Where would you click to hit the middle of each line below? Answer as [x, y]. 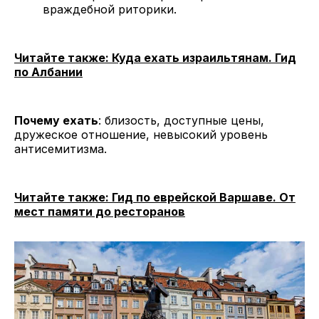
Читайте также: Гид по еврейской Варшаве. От [155, 198]
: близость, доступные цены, [181, 121]
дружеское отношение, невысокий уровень [141, 135]
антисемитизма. [61, 149]
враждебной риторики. [110, 10]
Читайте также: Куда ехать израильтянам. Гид [155, 58]
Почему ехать [56, 121]
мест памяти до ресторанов [100, 212]
